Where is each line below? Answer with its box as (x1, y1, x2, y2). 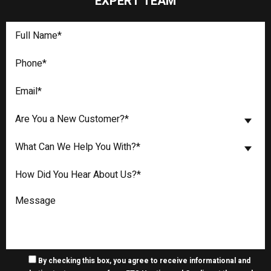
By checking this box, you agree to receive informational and (38, 255, 250, 266)
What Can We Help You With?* (15, 139, 140, 154)
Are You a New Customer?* (15, 111, 129, 126)
